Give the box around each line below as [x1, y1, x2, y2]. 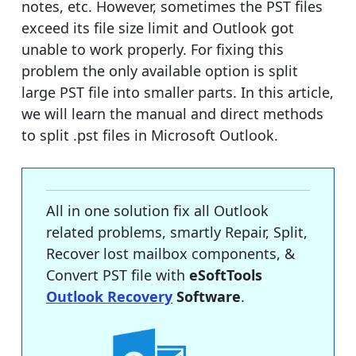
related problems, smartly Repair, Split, [46, 222, 308, 242]
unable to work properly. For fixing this [21, 39, 284, 59]
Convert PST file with [46, 265, 189, 284]
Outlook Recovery [46, 286, 172, 306]
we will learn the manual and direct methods [21, 103, 323, 123]
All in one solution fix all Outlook [46, 200, 269, 220]
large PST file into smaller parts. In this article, [21, 82, 334, 102]
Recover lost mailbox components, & [46, 243, 295, 263]
